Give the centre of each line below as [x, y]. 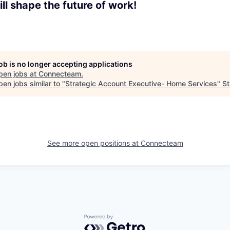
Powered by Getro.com [129, 219]
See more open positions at [94, 143]
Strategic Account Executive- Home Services [141, 83]
